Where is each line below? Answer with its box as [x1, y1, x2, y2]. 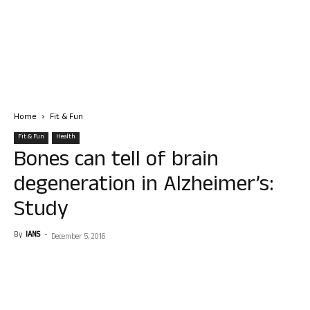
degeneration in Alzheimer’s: [14, 168, 274, 205]
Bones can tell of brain [14, 143, 219, 180]
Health [56, 131, 75, 143]
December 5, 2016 [51, 231, 105, 244]
